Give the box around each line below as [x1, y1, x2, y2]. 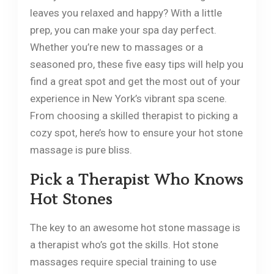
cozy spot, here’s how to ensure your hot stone [29, 126, 243, 139]
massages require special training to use [29, 255, 217, 268]
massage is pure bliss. [29, 143, 132, 156]
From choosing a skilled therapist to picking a [29, 109, 238, 122]
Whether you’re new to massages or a [29, 40, 203, 53]
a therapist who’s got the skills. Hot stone [29, 238, 218, 251]
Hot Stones [29, 190, 113, 209]
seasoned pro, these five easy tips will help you [29, 57, 243, 70]
